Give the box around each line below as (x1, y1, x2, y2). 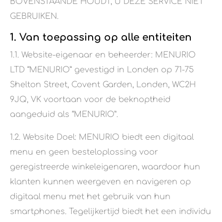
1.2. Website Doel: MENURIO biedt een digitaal (10, 133, 194, 142)
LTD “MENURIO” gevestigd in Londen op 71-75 (10, 65, 194, 75)
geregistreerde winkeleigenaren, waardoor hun (10, 163, 200, 172)
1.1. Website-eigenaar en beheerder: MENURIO (10, 51, 196, 60)
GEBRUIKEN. (10, 12, 58, 21)
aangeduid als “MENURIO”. (10, 110, 118, 119)
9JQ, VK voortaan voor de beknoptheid (10, 95, 170, 105)
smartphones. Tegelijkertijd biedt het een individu (10, 207, 211, 217)
